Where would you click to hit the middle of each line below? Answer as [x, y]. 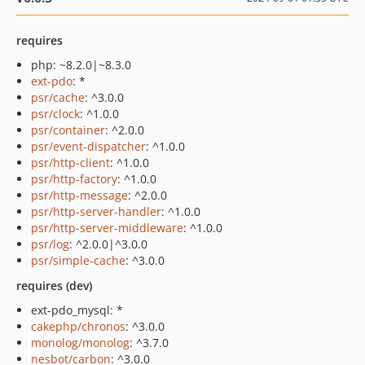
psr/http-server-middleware [107, 228]
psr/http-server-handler [96, 211]
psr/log [50, 244]
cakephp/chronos [78, 326]
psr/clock [55, 114]
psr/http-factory [74, 179]
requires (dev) [54, 286]
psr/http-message [79, 195]
